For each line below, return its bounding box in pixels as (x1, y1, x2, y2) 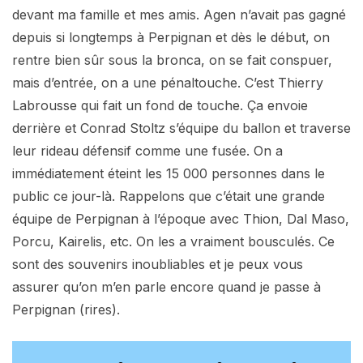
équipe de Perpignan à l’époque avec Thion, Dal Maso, (12, 210, 349, 227)
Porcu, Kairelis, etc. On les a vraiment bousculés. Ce (12, 233, 335, 250)
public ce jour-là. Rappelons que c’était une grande (12, 187, 325, 204)
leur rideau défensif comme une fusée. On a (12, 142, 283, 159)
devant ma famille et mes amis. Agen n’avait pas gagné (12, 6, 346, 23)
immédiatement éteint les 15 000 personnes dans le (12, 164, 325, 181)
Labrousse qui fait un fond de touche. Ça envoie (12, 96, 308, 113)
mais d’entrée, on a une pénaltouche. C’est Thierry (12, 74, 323, 91)
